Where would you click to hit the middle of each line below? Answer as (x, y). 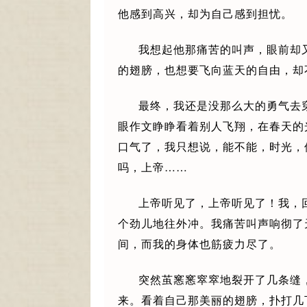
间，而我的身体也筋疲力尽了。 (199, 244)
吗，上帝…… (153, 167)
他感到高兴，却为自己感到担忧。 (205, 13)
